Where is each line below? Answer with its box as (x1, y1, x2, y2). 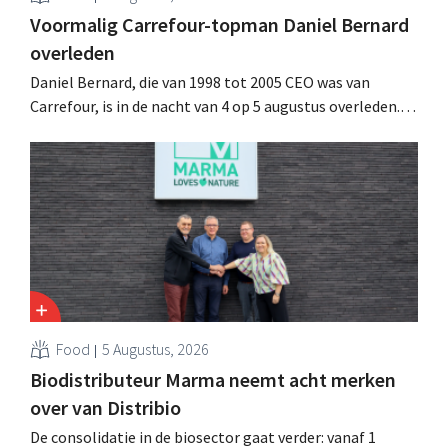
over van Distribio (30, 394, 181, 420)
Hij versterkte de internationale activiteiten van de (30, 119, 376, 140)
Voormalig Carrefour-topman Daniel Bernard (30, 11, 409, 37)
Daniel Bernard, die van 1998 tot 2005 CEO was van (30, 71, 370, 92)
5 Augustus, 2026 (102, 338, 209, 359)
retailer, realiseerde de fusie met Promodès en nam (30, 143, 379, 164)
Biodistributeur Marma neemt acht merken (30, 366, 396, 392)
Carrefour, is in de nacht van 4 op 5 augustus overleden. (30, 95, 400, 116)
